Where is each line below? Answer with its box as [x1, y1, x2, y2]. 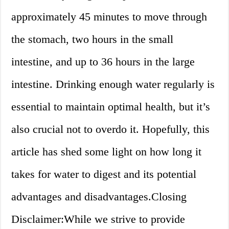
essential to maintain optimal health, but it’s [11, 100, 211, 113]
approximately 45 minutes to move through [11, 10, 208, 24]
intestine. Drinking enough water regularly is [11, 78, 215, 91]
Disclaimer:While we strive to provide [11, 213, 186, 226]
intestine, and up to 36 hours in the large [11, 55, 195, 68]
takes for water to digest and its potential [11, 168, 197, 181]
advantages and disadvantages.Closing [11, 190, 187, 203]
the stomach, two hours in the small [11, 33, 174, 46]
